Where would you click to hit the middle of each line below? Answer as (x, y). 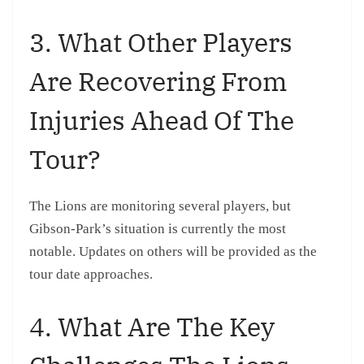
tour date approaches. (91, 275)
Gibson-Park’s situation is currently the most (158, 229)
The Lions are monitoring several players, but (160, 206)
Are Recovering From (158, 82)
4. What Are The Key (152, 326)
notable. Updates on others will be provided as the (173, 252)
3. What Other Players (161, 43)
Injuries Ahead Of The (162, 121)
